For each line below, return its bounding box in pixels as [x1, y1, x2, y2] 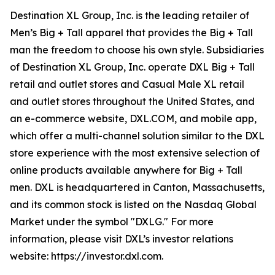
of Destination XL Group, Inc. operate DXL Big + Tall [10, 61, 255, 73]
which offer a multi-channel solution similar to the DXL [10, 130, 265, 142]
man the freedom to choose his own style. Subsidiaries [10, 44, 264, 56]
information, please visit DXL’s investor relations [10, 233, 233, 245]
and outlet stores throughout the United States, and [10, 95, 255, 107]
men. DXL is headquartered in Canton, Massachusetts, [10, 181, 265, 193]
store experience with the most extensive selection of [10, 147, 260, 159]
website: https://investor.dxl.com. [10, 250, 163, 262]
